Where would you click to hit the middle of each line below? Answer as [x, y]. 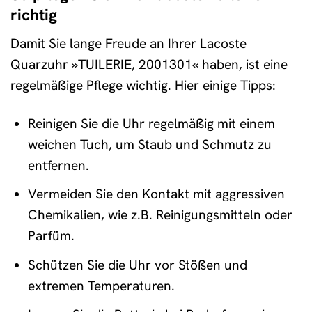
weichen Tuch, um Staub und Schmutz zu [149, 144]
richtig [34, 15]
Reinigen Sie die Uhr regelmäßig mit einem [151, 123]
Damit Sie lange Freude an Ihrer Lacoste [128, 43]
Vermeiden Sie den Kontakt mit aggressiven [156, 194]
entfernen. [58, 165]
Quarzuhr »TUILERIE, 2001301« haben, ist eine [149, 64]
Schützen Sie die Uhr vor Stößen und [137, 265]
